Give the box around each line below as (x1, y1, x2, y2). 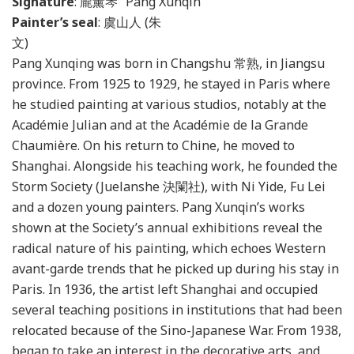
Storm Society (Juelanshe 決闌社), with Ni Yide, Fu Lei (12, 177, 326, 195)
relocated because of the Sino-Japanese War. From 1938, (12, 321, 341, 339)
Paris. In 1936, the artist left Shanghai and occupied (12, 280, 318, 298)
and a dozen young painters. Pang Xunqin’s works (12, 198, 305, 216)
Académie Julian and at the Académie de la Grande (12, 115, 308, 134)
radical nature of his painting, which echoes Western (12, 239, 326, 257)
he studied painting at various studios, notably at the (12, 95, 326, 113)
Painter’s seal (12, 13, 98, 31)
